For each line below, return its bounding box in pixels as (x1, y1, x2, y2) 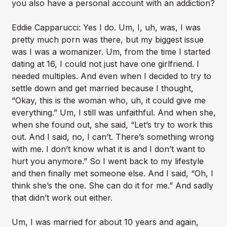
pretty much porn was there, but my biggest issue (11, 34, 204, 45)
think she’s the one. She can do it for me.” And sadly (11, 180, 213, 191)
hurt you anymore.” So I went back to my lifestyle (11, 156, 204, 167)
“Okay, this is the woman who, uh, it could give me (11, 95, 206, 106)
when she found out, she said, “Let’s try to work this (11, 120, 213, 130)
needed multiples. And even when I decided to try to (11, 71, 211, 82)
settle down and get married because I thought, (11, 83, 194, 94)
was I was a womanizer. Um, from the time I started (11, 47, 210, 57)
